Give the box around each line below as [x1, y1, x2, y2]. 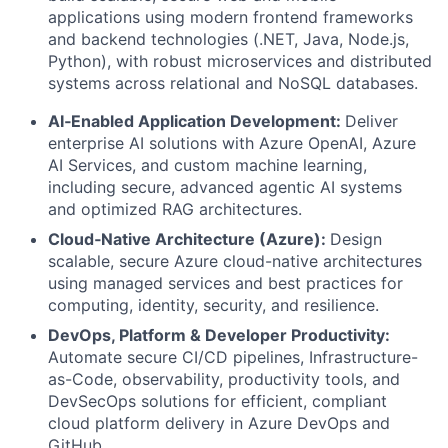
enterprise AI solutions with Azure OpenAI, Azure [48, 133, 416, 153]
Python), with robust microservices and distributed [48, 51, 432, 71]
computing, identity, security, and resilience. [48, 295, 379, 315]
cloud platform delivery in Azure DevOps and [48, 413, 390, 433]
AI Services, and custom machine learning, [48, 155, 367, 175]
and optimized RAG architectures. [48, 199, 302, 219]
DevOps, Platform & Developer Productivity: [48, 325, 390, 345]
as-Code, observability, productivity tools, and [48, 369, 400, 389]
